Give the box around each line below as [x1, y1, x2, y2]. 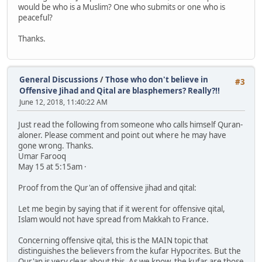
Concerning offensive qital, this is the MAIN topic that [18, 235, 208, 246]
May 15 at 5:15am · [18, 161, 87, 172]
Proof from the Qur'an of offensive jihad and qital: [18, 182, 196, 193]
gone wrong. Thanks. [18, 140, 94, 151]
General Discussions [19, 74, 98, 85]
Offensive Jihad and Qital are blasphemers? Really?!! [19, 85, 220, 96]
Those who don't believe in [105, 74, 208, 85]
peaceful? [18, 12, 53, 23]
